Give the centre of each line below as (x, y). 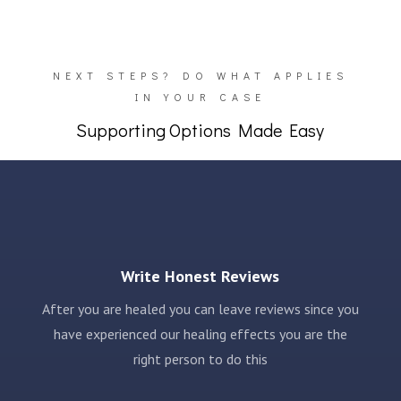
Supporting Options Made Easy (200, 129)
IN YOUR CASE (200, 96)
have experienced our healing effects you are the (200, 333)
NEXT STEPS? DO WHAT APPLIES (200, 75)
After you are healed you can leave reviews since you (200, 308)
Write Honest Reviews (200, 276)
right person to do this (200, 358)
